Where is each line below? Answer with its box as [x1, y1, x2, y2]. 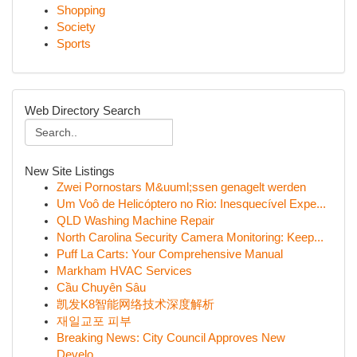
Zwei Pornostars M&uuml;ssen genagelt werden [57, 181, 306, 194]
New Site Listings [25, 164, 115, 178]
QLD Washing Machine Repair [57, 214, 214, 227]
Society [57, 21, 96, 33]
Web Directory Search [25, 104, 140, 117]
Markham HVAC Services [57, 265, 192, 277]
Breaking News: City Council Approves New [57, 331, 285, 344]
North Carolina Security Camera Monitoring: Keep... [57, 231, 324, 244]
